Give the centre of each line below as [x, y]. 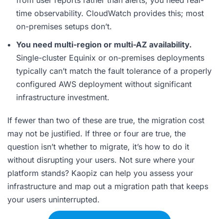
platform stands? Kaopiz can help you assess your [100, 173]
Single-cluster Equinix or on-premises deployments [110, 57]
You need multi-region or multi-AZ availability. [104, 44]
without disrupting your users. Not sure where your [101, 160]
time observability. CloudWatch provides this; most [110, 13]
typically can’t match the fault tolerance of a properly [114, 71]
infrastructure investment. [63, 97]
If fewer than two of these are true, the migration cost [106, 120]
